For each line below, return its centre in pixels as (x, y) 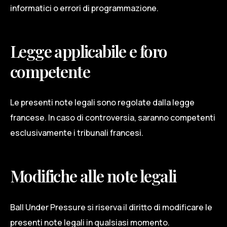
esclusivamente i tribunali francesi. (77, 133)
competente (50, 71)
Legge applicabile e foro (89, 51)
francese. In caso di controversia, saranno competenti (113, 118)
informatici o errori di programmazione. (84, 8)
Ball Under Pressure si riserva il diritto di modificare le (111, 207)
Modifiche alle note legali (93, 176)
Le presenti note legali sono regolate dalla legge (102, 103)
